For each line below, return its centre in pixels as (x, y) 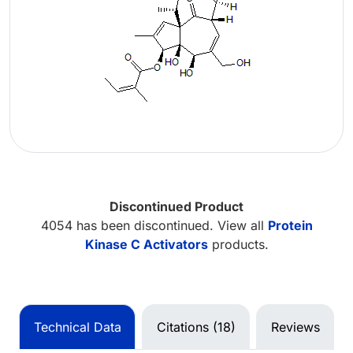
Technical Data (77, 327)
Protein (290, 225)
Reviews (295, 327)
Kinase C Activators (146, 244)
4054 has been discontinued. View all (154, 225)
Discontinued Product (176, 206)
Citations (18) (196, 327)
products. (238, 244)
